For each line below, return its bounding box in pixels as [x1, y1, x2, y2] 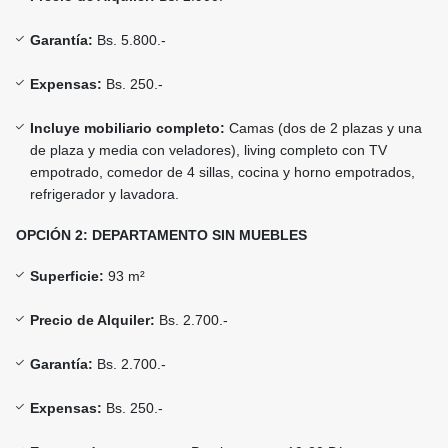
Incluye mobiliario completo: [30, 120, 225, 137]
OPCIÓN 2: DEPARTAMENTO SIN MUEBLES [16, 227, 307, 244]
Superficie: [30, 268, 104, 285]
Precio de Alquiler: [30, 312, 155, 329]
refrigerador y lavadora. [30, 186, 179, 203]
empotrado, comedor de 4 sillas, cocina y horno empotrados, [30, 164, 415, 181]
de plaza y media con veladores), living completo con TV [30, 142, 387, 159]
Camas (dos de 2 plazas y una [225, 120, 422, 137]
